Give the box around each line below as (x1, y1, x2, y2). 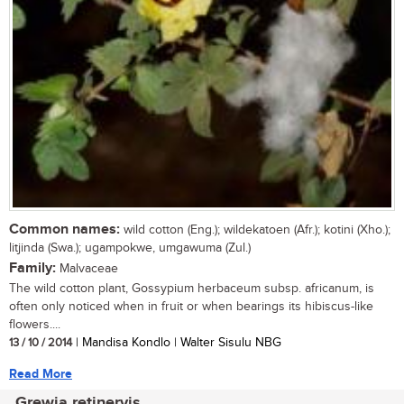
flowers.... (9, 317, 60, 332)
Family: (9, 259, 56, 277)
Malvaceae (56, 261, 118, 276)
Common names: (9, 220, 120, 238)
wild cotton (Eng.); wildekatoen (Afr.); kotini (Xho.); (120, 222, 390, 237)
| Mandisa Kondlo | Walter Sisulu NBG (72, 335, 281, 350)
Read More (9, 365, 72, 381)
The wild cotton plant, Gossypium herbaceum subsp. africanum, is (9, 280, 374, 296)
